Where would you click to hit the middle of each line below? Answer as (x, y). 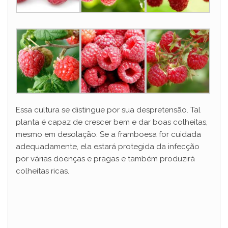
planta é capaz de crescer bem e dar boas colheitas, (112, 122)
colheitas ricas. (42, 171)
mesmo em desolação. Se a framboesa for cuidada (108, 134)
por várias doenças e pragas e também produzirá (105, 159)
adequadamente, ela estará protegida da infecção (108, 146)
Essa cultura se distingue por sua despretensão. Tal (108, 110)
